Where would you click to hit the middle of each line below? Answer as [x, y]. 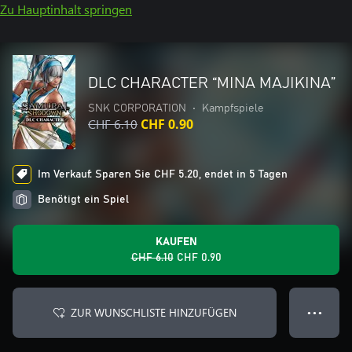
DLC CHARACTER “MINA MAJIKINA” [212, 83]
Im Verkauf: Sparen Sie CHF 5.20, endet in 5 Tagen [163, 174]
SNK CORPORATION [137, 108]
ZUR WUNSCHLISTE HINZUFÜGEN [153, 312]
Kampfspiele [233, 108]
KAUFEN [176, 242]
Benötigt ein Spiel [83, 200]
